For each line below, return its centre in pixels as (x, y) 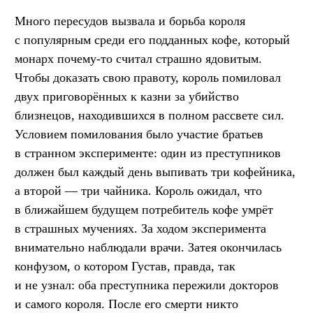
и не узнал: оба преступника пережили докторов (147, 285)
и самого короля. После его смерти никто (126, 304)
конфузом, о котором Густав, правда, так (125, 267)
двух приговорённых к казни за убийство (127, 97)
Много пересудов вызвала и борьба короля (130, 21)
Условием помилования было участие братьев (139, 134)
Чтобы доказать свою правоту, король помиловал (148, 78)
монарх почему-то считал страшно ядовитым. (138, 59)
